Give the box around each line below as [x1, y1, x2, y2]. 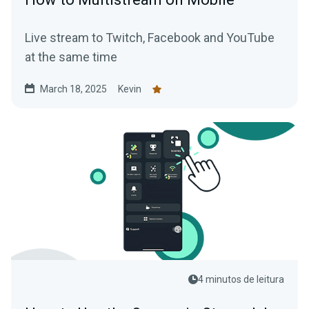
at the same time [25, 50, 117, 65]
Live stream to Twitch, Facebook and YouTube [25, 30, 275, 46]
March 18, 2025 [40, 83, 107, 95]
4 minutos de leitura [198, 274, 284, 286]
